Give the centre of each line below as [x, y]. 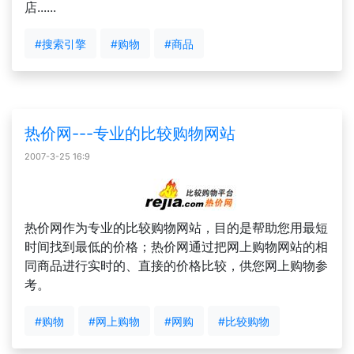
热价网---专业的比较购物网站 [130, 134]
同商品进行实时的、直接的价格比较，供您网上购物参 [176, 265]
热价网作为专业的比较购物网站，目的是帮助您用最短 [176, 228]
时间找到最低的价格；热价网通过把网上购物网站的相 [176, 247]
